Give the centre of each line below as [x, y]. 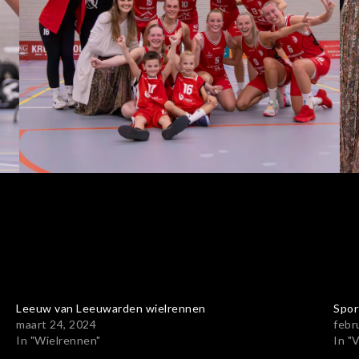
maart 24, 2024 [56, 324]
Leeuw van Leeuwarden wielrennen [111, 308]
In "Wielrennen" [58, 340]
